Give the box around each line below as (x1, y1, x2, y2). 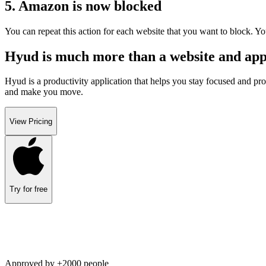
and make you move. (5, 87, 83, 97)
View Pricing (9, 116, 52, 126)
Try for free (9, 185, 47, 194)
